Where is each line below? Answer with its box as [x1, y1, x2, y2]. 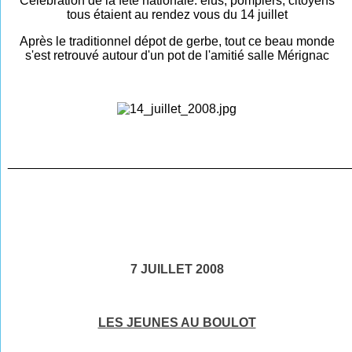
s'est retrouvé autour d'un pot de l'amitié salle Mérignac [24, 48, 329, 62]
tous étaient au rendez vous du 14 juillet [66, 7, 288, 21]
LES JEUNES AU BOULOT [97, 315, 256, 329]
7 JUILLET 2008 [130, 262, 224, 276]
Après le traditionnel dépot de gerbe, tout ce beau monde [19, 34, 335, 48]
